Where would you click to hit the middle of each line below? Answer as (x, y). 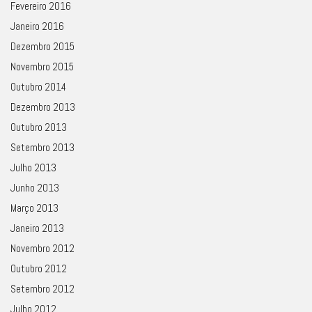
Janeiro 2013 (37, 228)
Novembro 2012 (42, 248)
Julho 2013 (33, 167)
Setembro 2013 (42, 147)
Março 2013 (34, 208)
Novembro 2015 (42, 66)
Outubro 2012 (39, 268)
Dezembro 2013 (43, 107)
